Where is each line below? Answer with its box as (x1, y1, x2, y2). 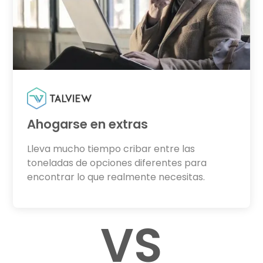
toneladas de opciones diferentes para (27, 156, 207, 170)
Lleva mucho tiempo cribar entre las (27, 141, 195, 156)
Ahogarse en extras (27, 115, 149, 133)
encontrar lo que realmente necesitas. (27, 170, 205, 184)
